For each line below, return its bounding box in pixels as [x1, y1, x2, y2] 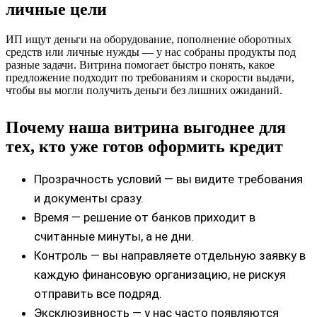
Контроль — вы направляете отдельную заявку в [34, 248, 306, 263]
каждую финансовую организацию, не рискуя [34, 267, 286, 282]
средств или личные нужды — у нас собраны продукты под [6, 45, 296, 58]
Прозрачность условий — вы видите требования [34, 172, 303, 187]
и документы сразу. [34, 191, 144, 206]
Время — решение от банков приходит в [34, 210, 255, 225]
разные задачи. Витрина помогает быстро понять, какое [6, 58, 275, 71]
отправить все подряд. [34, 287, 162, 301]
